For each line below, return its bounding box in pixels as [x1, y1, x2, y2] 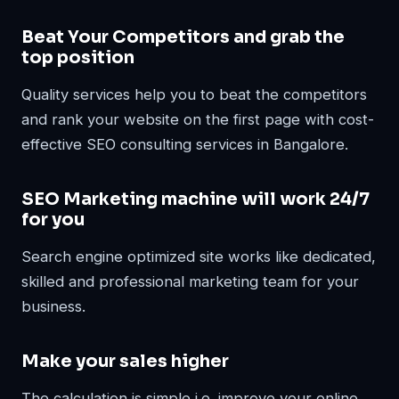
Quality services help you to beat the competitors [21, 85, 367, 103]
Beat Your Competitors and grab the [21, 26, 345, 48]
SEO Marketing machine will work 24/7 [21, 188, 370, 210]
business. [21, 297, 85, 315]
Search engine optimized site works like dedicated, [21, 248, 376, 265]
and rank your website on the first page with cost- [21, 110, 374, 128]
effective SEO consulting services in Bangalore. [21, 135, 348, 153]
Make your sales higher [21, 350, 229, 372]
